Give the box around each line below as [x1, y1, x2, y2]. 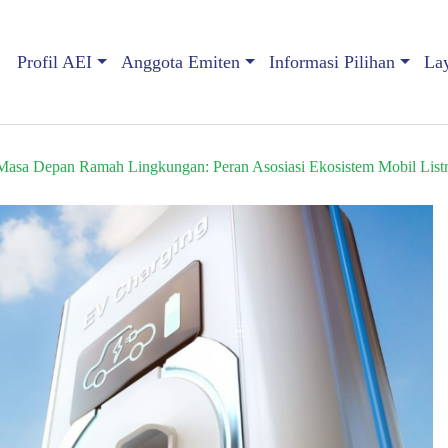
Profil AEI [17, 52, 92, 72]
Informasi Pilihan [269, 52, 395, 72]
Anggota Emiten [121, 52, 240, 72]
